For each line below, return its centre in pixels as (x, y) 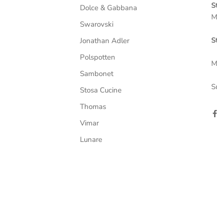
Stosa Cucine (101, 90)
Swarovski (97, 24)
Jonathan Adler (105, 41)
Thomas (93, 107)
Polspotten (98, 57)
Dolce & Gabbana (108, 8)
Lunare (91, 139)
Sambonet (97, 74)
